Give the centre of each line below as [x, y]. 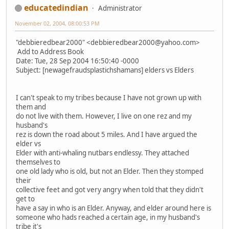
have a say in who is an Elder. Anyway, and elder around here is [113, 208]
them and [31, 107]
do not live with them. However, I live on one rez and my [104, 116]
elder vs [28, 143]
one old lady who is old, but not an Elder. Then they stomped [110, 171]
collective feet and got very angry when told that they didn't [110, 189]
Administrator [120, 8]
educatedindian [56, 7]
